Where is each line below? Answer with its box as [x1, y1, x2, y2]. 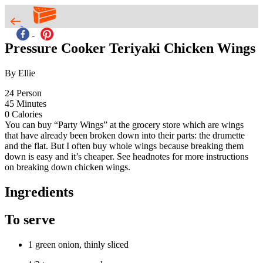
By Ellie [5, 68, 35, 78]
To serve [5, 211, 55, 227]
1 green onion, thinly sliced [28, 239, 129, 249]
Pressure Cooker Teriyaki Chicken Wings [5, 40, 255, 56]
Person [16, 87, 42, 98]
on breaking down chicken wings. [5, 161, 130, 172]
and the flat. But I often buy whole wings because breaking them [5, 140, 244, 151]
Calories [12, 109, 42, 119]
